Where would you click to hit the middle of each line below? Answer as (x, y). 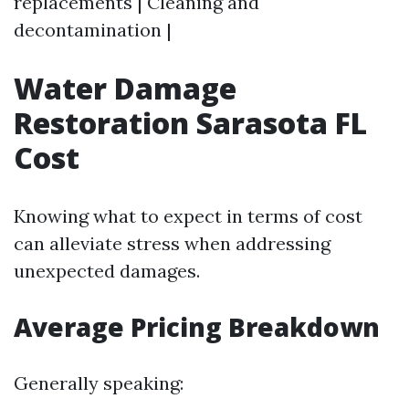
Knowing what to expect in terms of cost (188, 215)
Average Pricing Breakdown (197, 326)
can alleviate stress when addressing (172, 243)
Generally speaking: (99, 383)
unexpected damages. (107, 270)
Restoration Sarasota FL (190, 122)
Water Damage (125, 88)
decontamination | (93, 29)
